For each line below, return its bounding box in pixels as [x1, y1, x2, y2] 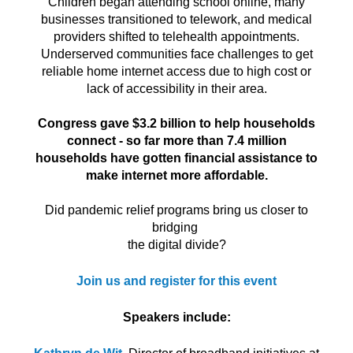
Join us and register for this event [76, 273, 277, 288]
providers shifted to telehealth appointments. [54, 29, 299, 43]
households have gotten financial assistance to [35, 150, 318, 165]
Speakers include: [122, 310, 231, 324]
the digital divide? [127, 237, 226, 251]
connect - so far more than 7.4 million [66, 133, 287, 147]
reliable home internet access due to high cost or [42, 64, 311, 78]
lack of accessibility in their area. [86, 81, 267, 95]
